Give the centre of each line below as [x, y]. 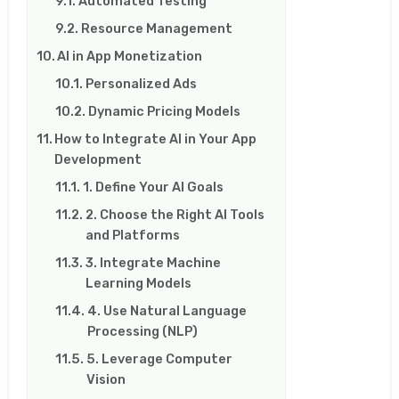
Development [98, 160]
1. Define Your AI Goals [154, 187]
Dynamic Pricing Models [165, 112]
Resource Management [157, 29]
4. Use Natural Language [167, 311]
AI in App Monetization [130, 57]
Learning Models [139, 284]
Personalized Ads [142, 84]
